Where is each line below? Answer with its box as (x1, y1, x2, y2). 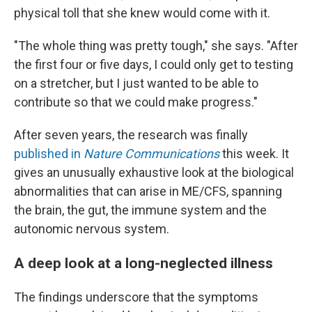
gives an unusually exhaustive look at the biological (14, 164, 294, 180)
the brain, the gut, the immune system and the (14, 202, 267, 217)
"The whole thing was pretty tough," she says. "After (14, 38, 298, 53)
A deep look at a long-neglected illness (14, 253, 273, 272)
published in (14, 146, 84, 161)
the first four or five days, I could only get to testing (14, 56, 293, 72)
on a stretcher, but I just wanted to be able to (14, 75, 258, 91)
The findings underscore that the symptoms (14, 289, 258, 304)
